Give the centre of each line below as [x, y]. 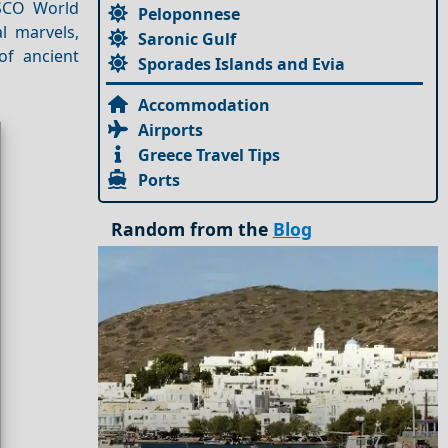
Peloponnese [189, 13]
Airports [171, 129]
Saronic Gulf [187, 38]
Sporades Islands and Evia [242, 63]
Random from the [191, 229]
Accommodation [204, 104]
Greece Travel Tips [209, 154]
